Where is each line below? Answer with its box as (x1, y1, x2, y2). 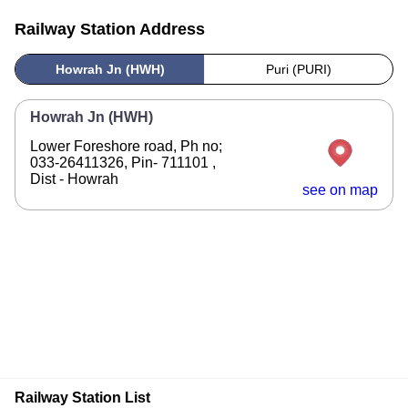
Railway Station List (15, 390, 150, 405)
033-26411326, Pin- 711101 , (30, 155, 216, 170)
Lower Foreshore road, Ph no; (30, 138, 222, 154)
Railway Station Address (15, 20, 205, 38)
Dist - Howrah (30, 171, 118, 187)
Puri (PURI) (265, 62, 331, 76)
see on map (302, 182, 378, 198)
